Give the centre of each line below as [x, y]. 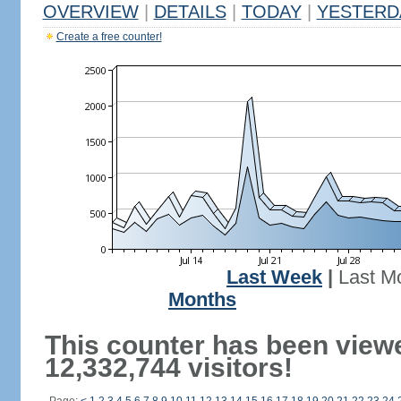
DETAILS [190, 12]
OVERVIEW [90, 12]
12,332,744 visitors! [168, 367]
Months [202, 300]
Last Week [274, 277]
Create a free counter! [109, 37]
